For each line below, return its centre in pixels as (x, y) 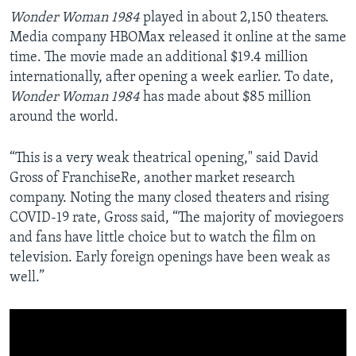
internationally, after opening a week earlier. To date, (172, 78)
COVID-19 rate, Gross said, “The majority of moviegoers (176, 219)
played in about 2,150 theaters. (236, 18)
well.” (27, 278)
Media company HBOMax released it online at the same (178, 38)
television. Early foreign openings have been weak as (170, 258)
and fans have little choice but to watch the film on (163, 238)
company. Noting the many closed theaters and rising (169, 199)
